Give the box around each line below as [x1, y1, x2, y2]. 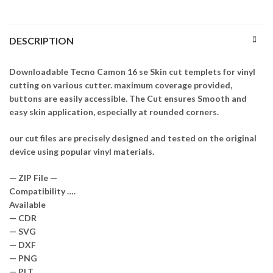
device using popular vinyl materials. [9, 146, 154, 157]
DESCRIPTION [9, 34, 74, 46]
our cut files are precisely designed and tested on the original [9, 132, 257, 143]
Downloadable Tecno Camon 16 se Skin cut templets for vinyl [9, 66, 255, 77]
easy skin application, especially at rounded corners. [9, 106, 219, 117]
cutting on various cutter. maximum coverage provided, [9, 79, 232, 90]
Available [9, 199, 46, 210]
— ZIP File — [9, 172, 57, 183]
